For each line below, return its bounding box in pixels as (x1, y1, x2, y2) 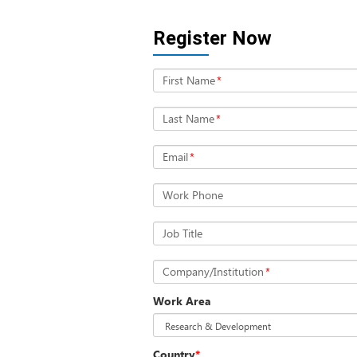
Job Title (163, 226, 202, 241)
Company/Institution (163, 264, 264, 279)
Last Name (163, 111, 214, 126)
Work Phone (163, 187, 223, 202)
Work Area (153, 293, 211, 308)
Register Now (153, 27, 272, 49)
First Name (163, 73, 215, 88)
